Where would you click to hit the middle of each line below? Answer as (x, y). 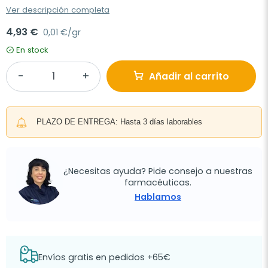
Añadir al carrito (189, 77)
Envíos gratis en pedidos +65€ (104, 257)
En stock (32, 50)
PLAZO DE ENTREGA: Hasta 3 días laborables (119, 122)
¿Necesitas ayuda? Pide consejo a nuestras (158, 171)
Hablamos (158, 197)
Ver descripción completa (58, 10)
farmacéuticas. (158, 182)
